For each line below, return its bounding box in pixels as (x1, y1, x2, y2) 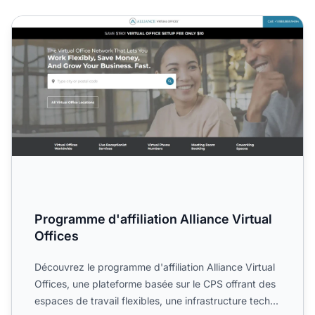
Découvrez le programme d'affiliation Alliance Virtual (34, 260, 275, 273)
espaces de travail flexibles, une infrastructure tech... (34, 294, 278, 307)
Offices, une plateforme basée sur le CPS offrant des (34, 277, 276, 290)
